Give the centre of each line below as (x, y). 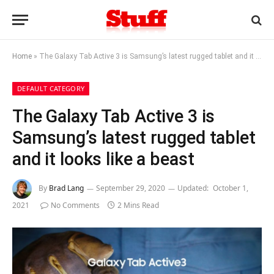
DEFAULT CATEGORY (51, 88)
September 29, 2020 (131, 188)
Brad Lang (66, 188)
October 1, (231, 188)
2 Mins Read (138, 205)
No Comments (75, 205)
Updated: (193, 188)
